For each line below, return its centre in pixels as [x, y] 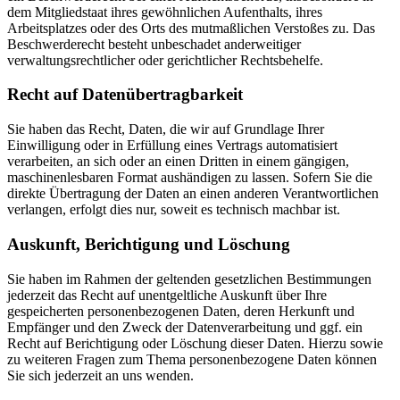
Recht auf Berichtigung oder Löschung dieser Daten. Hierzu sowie [195, 343]
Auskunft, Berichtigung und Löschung [149, 244]
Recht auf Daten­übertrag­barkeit [125, 95]
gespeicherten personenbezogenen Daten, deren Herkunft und [181, 311]
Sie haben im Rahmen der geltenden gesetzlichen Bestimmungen [189, 279]
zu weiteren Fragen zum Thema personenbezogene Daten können [192, 359]
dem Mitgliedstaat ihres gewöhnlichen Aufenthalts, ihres [165, 12]
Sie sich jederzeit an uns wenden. [100, 375]
